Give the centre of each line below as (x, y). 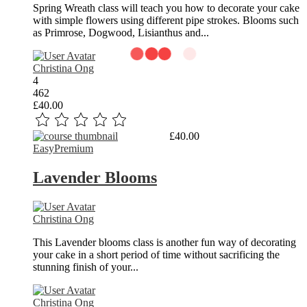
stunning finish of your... (86, 267)
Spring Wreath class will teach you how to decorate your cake (166, 8)
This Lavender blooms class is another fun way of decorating (164, 243)
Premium (74, 149)
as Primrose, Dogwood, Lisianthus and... (121, 33)
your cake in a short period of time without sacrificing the (156, 255)
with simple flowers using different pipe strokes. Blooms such (166, 21)
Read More (142, 136)
